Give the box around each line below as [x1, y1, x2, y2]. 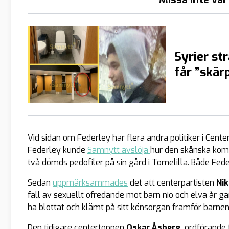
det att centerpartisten [128, 177, 216, 188]
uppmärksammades [53, 177, 128, 188]
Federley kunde [28, 144, 87, 155]
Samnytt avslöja [87, 144, 150, 155]
